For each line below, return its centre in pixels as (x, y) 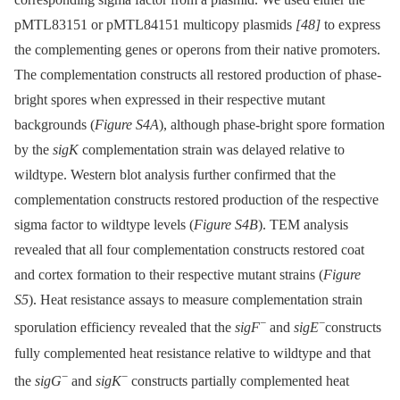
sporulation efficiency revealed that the (125, 328)
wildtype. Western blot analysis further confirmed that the (175, 175)
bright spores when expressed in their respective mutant (170, 100)
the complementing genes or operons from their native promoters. (197, 50)
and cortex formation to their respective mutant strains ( (169, 275)
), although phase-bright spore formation (272, 125)
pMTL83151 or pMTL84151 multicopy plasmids (155, 25)
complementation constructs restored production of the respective (196, 200)
